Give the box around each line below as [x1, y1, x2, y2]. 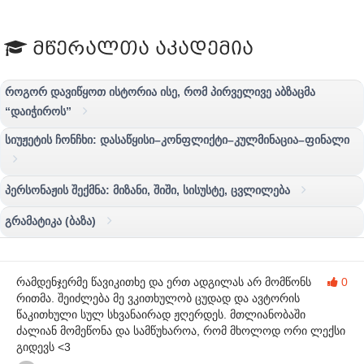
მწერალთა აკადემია [27, 37, 253, 58]
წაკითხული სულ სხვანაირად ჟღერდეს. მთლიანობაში [16, 307, 305, 321]
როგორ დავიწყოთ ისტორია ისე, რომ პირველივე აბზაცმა [5, 84, 315, 98]
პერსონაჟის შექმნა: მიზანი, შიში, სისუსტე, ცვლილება [5, 183, 293, 197]
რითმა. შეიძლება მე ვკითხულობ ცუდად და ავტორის [16, 291, 300, 305]
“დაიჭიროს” [5, 104, 75, 118]
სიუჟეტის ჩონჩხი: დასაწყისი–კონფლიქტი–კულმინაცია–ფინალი [5, 132, 349, 146]
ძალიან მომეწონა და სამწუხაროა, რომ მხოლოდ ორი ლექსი [16, 323, 345, 337]
